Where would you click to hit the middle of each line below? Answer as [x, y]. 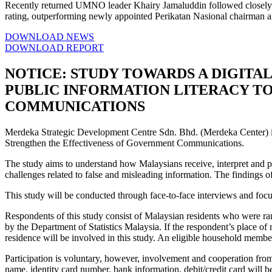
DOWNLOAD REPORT [54, 48]
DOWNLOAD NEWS [49, 37]
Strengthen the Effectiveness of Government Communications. [124, 143]
